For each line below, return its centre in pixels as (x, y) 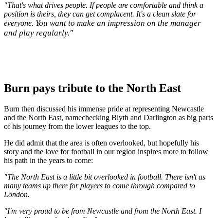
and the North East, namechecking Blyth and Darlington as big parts (109, 118)
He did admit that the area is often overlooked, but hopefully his (101, 143)
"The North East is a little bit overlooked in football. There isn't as (105, 177)
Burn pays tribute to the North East (92, 88)
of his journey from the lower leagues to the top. (77, 127)
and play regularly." (38, 33)
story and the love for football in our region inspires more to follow (106, 152)
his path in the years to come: (48, 161)
